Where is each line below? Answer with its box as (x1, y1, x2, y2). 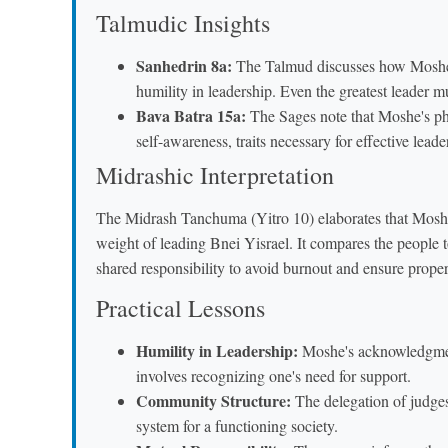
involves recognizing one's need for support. (136, 365, 411, 387)
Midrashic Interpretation (96, 158, 334, 191)
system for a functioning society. (136, 415, 338, 437)
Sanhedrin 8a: (136, 53, 232, 77)
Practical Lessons (96, 292, 265, 325)
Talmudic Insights (96, 6, 270, 39)
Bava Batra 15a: (136, 103, 246, 127)
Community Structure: (136, 389, 291, 413)
